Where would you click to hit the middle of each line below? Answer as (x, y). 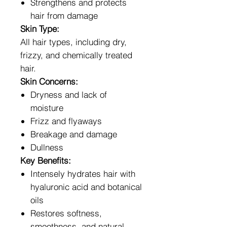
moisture (47, 107)
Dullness (47, 147)
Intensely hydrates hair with (83, 173)
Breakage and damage (74, 134)
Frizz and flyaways (66, 121)
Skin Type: (40, 28)
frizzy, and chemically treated (76, 55)
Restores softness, (66, 213)
